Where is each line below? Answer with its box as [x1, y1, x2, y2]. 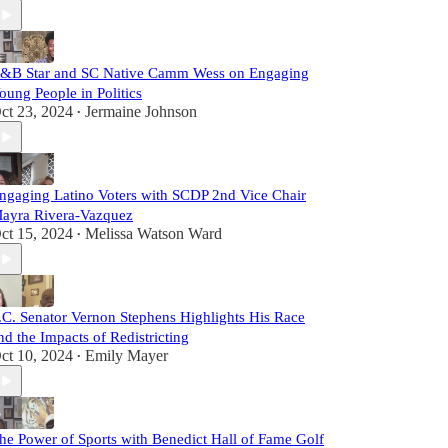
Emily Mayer [85, 347, 168, 364]
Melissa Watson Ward [85, 225, 222, 242]
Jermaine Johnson [85, 103, 197, 120]
